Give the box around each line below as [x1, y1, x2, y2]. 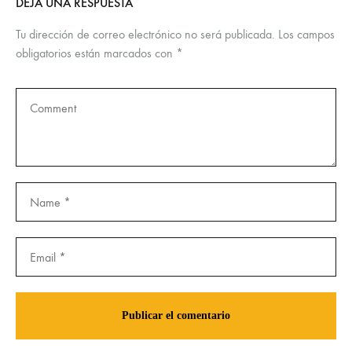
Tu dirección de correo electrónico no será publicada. [16, 27, 275, 42]
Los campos [278, 27, 335, 42]
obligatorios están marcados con [16, 46, 176, 61]
